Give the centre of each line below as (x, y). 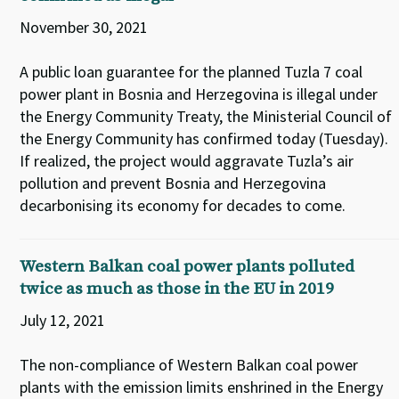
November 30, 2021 (84, 27)
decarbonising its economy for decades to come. (183, 205)
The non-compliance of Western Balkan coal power (189, 365)
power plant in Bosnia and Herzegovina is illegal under (199, 94)
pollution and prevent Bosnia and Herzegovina (173, 183)
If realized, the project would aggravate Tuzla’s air (187, 161)
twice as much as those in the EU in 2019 (177, 289)
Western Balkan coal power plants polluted (187, 267)
